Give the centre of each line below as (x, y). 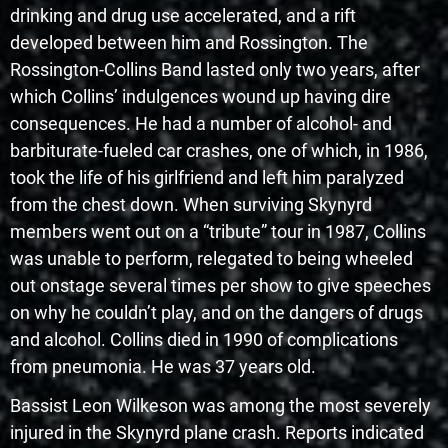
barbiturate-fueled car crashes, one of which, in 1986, (219, 151)
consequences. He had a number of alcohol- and (201, 124)
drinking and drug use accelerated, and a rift (183, 16)
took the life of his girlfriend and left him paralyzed (207, 178)
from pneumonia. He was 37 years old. (163, 367)
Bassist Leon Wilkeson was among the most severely (220, 406)
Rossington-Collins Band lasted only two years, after (215, 70)
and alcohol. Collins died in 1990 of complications (204, 340)
